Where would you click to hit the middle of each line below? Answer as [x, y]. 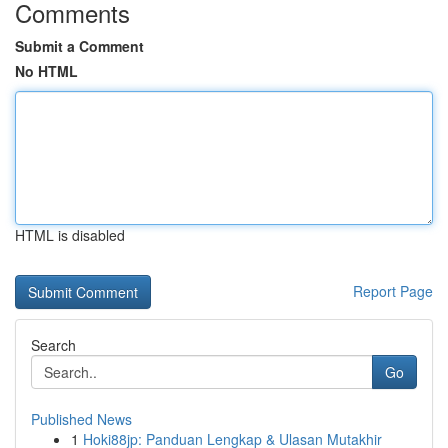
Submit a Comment [79, 46]
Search [53, 345]
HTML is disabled [70, 235]
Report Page [393, 291]
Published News [81, 419]
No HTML [46, 71]
